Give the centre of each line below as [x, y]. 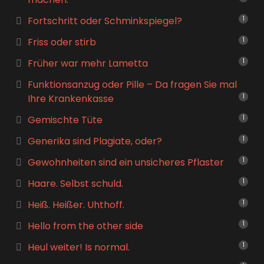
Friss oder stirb [62, 42]
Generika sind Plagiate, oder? [95, 141]
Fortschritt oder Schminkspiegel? [105, 21]
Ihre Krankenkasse [70, 99]
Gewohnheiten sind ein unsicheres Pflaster [126, 162]
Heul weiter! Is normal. [78, 247]
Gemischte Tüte [65, 120]
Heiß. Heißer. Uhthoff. [76, 205]
